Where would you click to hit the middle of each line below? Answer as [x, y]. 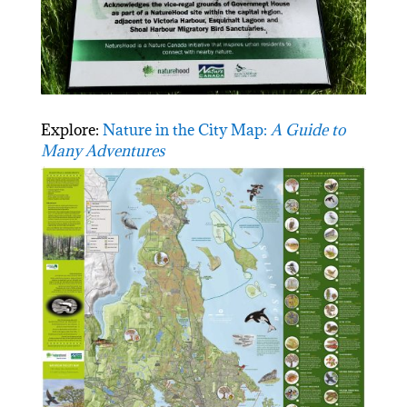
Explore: [71, 130]
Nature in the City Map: [186, 130]
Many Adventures [102, 151]
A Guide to [308, 130]
